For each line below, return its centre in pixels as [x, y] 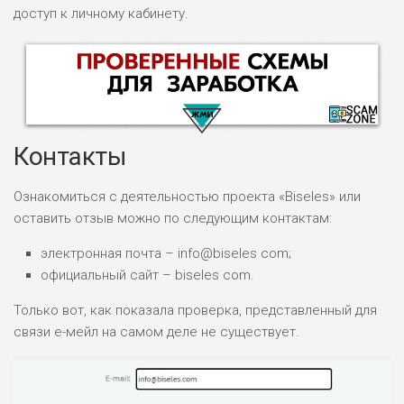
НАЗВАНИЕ [62, 232]
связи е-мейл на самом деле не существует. [156, 331]
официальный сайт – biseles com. [147, 275]
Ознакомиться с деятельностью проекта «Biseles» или [187, 196]
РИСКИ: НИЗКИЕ [97, 330]
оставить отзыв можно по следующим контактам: [173, 218]
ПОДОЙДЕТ [252, 285]
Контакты [70, 156]
